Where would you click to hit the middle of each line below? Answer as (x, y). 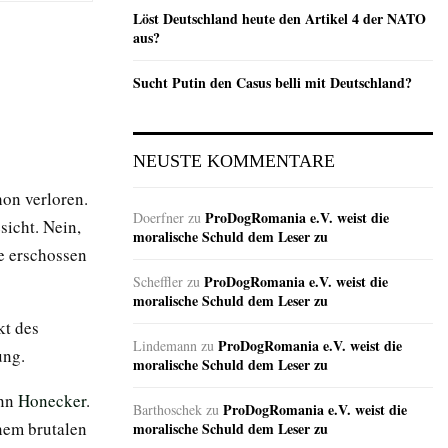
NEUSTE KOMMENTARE (234, 161)
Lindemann (165, 346)
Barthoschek (167, 410)
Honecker (52, 400)
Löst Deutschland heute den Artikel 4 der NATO (279, 19)
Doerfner (158, 218)
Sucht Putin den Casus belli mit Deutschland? (272, 83)
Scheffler (158, 282)
